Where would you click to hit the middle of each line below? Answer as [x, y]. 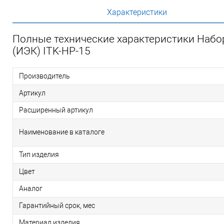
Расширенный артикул [56, 110]
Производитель [44, 76]
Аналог [31, 189]
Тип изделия [39, 155]
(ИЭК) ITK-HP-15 [51, 51]
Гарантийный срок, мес [57, 206]
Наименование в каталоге [62, 132]
